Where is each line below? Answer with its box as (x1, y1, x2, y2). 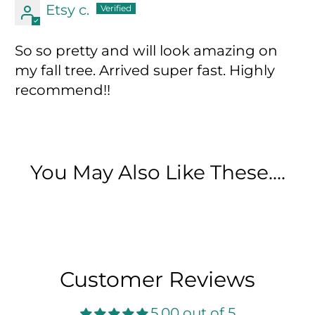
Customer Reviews (60, 266, 255, 292)
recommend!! (15, 81, 111, 98)
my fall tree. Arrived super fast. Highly (15, 61, 276, 79)
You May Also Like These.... (30, 160, 285, 184)
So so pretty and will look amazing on (15, 41, 278, 59)
